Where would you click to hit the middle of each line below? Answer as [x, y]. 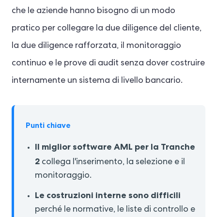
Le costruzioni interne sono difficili [108, 195]
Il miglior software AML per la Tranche [115, 146]
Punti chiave [48, 125]
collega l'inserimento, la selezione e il [113, 162]
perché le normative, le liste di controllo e [115, 209]
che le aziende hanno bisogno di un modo [93, 11]
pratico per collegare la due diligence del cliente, [107, 28]
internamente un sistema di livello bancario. [97, 81]
